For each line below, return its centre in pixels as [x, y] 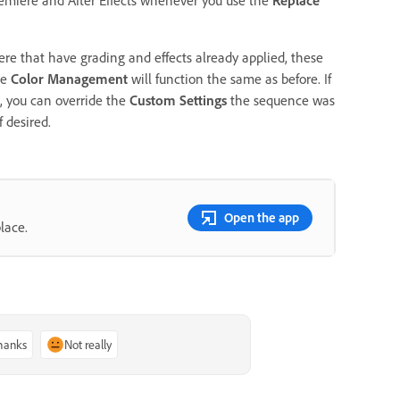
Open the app [262, 217]
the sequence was [281, 100]
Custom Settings [178, 100]
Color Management [69, 78]
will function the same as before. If [229, 78]
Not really [88, 345]
